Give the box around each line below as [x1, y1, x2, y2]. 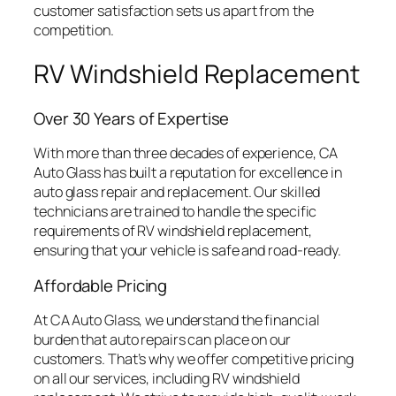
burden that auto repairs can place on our [34, 330, 291, 350]
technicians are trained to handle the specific [34, 202, 317, 222]
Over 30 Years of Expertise [34, 106, 230, 130]
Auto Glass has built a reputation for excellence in [34, 163, 342, 183]
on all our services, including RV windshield [34, 369, 300, 389]
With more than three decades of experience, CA [34, 143, 339, 164]
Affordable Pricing [34, 273, 168, 297]
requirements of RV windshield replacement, [34, 221, 312, 241]
